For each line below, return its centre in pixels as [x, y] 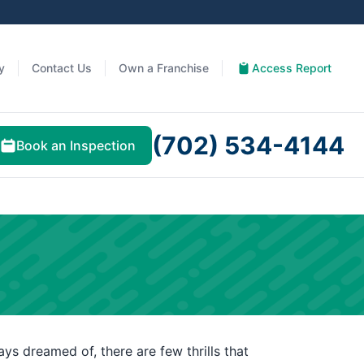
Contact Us [62, 68]
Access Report [292, 68]
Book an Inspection [76, 145]
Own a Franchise [164, 68]
